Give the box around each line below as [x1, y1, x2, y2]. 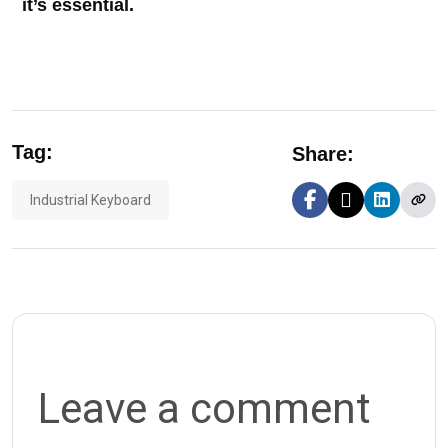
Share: [292, 143, 354, 166]
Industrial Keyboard [30, 192, 151, 209]
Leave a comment [38, 384, 371, 434]
